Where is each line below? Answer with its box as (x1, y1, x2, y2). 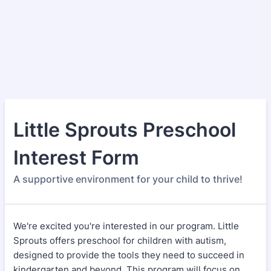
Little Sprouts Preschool (13, 118, 236, 142)
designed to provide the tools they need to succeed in (13, 249, 244, 261)
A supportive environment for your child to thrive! (13, 173, 243, 185)
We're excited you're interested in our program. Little (13, 220, 239, 232)
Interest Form (13, 146, 139, 169)
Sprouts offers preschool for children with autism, (13, 235, 226, 246)
